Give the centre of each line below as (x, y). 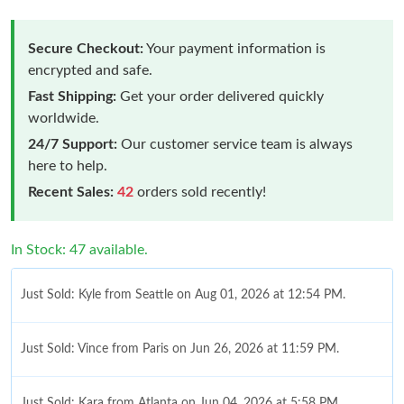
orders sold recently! (200, 192)
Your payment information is (234, 48)
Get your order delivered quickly (220, 96)
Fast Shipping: (72, 96)
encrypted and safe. (90, 70)
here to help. (68, 165)
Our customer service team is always (235, 144)
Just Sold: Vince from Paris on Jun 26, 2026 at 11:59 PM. (180, 349)
